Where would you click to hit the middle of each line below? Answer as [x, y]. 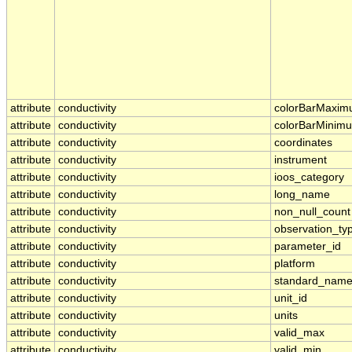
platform [295, 264]
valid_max [299, 333]
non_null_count [312, 212]
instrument [301, 160]
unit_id [291, 299]
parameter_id [308, 247]
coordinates [303, 143]
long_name [302, 195]
